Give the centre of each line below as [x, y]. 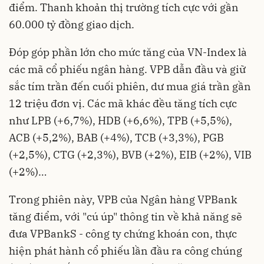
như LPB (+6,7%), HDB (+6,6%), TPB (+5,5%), [121, 120]
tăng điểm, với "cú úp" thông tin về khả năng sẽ [126, 216]
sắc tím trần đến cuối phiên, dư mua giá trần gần [130, 86]
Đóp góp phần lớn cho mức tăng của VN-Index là [128, 52]
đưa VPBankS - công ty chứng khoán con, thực [123, 233]
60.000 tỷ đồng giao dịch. [72, 24]
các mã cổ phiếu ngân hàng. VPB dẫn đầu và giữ [127, 69]
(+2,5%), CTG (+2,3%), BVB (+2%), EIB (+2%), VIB [130, 154]
